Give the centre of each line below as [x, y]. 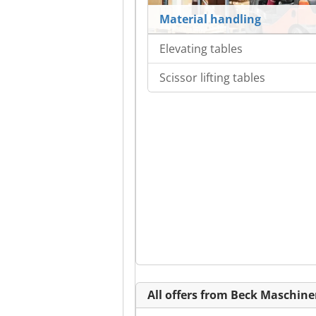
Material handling [210, 19]
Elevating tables [201, 49]
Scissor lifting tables [212, 78]
